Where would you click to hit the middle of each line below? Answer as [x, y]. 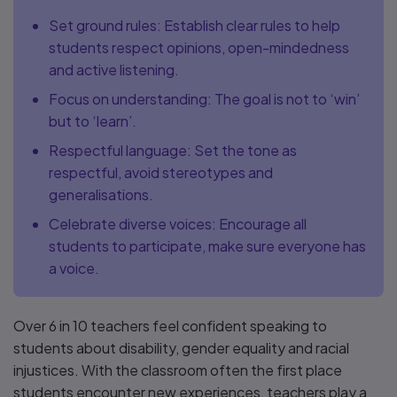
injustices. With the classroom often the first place [178, 370]
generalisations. [101, 195]
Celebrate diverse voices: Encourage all [178, 224]
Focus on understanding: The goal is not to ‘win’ [204, 99]
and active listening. [114, 70]
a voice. [74, 268]
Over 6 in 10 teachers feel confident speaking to [170, 326]
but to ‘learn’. [93, 121]
